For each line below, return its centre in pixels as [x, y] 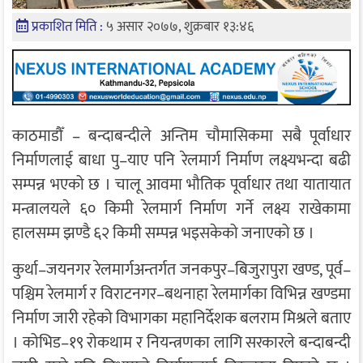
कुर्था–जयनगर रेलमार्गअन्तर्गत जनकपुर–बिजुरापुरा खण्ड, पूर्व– [181, 270]
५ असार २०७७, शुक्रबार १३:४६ [180, 26]
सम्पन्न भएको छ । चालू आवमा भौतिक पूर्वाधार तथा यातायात [181, 185]
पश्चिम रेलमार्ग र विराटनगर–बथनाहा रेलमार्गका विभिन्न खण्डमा [181, 295]
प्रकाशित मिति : [69, 26]
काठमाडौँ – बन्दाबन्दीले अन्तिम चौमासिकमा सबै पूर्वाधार [181, 137]
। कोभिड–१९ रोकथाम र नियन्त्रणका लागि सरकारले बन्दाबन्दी [181, 343]
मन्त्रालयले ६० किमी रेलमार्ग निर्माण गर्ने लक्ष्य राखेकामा [181, 209]
